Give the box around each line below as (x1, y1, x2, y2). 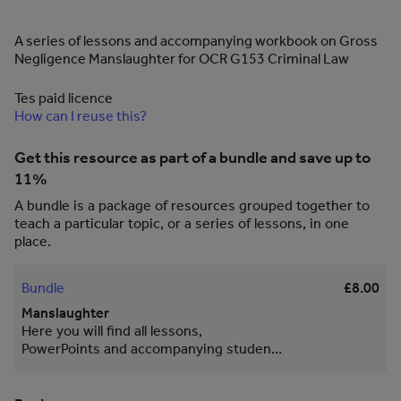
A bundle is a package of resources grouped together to (14, 197, 370, 214)
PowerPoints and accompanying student (21, 340, 277, 357)
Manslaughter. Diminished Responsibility (21, 376, 114, 393)
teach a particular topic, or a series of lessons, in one (14, 215, 349, 232)
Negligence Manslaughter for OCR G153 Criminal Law (14, 50, 349, 67)
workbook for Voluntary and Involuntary (21, 358, 270, 375)
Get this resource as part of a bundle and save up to (14, 148, 371, 167)
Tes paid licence (14, 90, 113, 107)
